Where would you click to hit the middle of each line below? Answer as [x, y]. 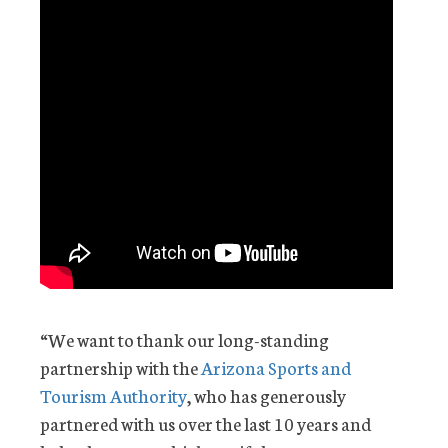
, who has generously [266, 395]
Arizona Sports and [276, 367]
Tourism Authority [113, 395]
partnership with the [120, 367]
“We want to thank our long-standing [184, 339]
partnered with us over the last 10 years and [205, 423]
